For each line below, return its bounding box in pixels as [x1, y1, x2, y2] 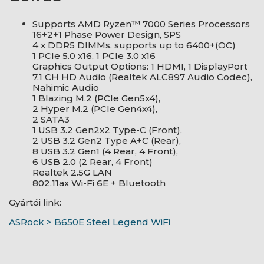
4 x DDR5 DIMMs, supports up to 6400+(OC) [32, 39, 236, 51]
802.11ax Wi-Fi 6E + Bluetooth [32, 177, 166, 189]
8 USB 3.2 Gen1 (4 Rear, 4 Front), [32, 146, 178, 157]
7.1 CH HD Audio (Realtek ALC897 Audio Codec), [32, 71, 252, 82]
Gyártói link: [9, 197, 61, 208]
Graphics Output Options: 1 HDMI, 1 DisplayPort [32, 61, 247, 72]
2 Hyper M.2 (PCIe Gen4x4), [32, 103, 157, 114]
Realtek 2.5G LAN [32, 167, 112, 178]
